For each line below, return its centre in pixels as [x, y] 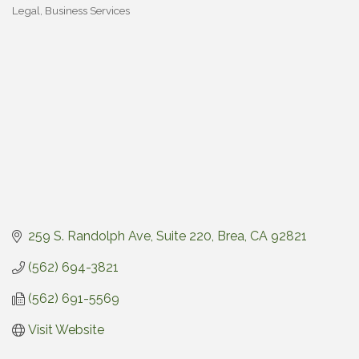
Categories [39, 21]
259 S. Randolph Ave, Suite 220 [120, 236]
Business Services [87, 11]
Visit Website [66, 330]
